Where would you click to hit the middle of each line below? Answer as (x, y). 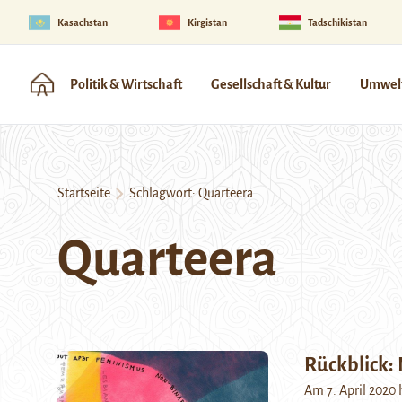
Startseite (84, 193)
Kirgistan (208, 22)
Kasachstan (83, 22)
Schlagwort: (161, 193)
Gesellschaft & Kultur (271, 84)
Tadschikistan (337, 22)
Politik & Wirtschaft (126, 84)
